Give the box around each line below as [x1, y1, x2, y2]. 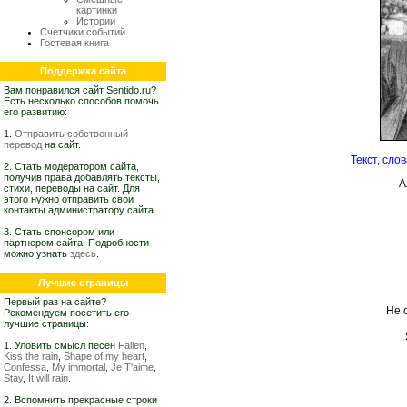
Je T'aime [111, 362, 154, 372]
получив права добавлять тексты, [4, 172, 160, 183]
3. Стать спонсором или [4, 226, 114, 237]
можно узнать [4, 248, 70, 259]
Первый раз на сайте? [4, 296, 106, 307]
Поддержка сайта [40, 65, 126, 76]
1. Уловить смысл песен [4, 340, 118, 351]
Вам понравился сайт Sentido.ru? [4, 84, 156, 95]
